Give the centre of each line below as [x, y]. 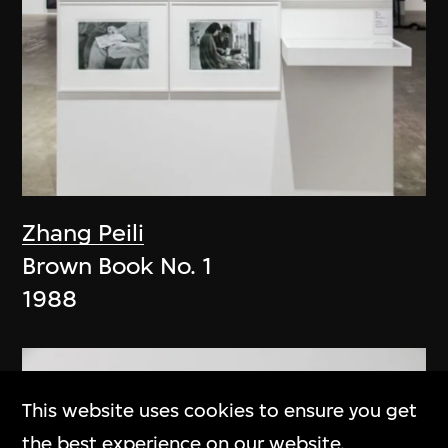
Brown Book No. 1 [117, 266]
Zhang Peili [83, 233]
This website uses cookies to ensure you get [220, 410]
